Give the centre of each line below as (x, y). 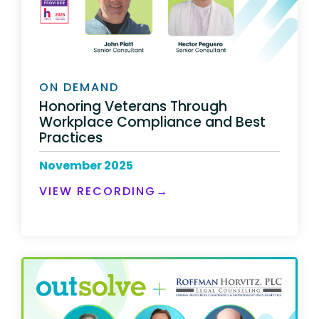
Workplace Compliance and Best (152, 122)
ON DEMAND (79, 88)
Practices (73, 137)
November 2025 (86, 165)
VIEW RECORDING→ (104, 191)
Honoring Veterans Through (133, 106)
